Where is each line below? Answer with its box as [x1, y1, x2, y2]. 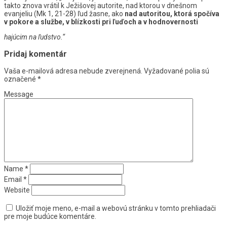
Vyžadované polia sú [144, 67, 209, 75]
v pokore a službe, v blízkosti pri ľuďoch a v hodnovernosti [4, 17, 198, 26]
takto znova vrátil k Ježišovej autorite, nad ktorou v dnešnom [4, 1, 197, 10]
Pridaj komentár [4, 49, 67, 59]
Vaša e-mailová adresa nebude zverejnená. [4, 67, 142, 75]
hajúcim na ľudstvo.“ [4, 32, 65, 41]
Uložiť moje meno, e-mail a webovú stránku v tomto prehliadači [16, 204, 216, 213]
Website [4, 186, 30, 195]
